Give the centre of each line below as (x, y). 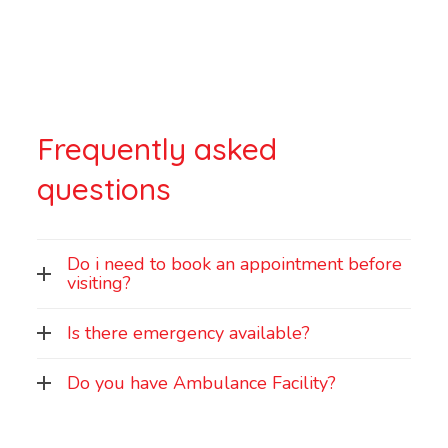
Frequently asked (157, 148)
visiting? (99, 282)
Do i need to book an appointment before (235, 263)
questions (104, 188)
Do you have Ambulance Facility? (202, 382)
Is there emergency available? (189, 332)
